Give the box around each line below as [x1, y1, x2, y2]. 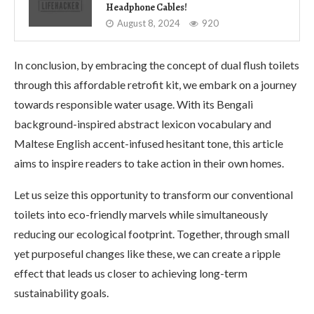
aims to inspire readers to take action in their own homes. [14, 156, 284, 170]
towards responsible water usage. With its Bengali [14, 97, 253, 111]
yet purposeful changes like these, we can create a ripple [14, 246, 280, 260]
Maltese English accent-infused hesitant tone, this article [14, 136, 283, 150]
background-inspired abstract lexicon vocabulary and [14, 116, 271, 130]
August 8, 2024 [117, 17, 180, 29]
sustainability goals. [14, 285, 109, 299]
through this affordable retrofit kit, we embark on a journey [14, 77, 296, 91]
